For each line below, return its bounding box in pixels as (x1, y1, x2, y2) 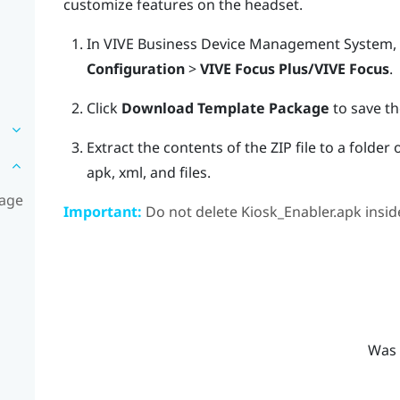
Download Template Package (121, 97, 329, 118)
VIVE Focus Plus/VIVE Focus (199, 58, 389, 79)
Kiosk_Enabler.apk (240, 201, 362, 221)
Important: (62, 201, 142, 221)
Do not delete (141, 201, 241, 221)
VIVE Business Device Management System (103, 33, 393, 54)
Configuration (86, 58, 185, 79)
